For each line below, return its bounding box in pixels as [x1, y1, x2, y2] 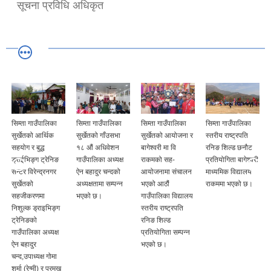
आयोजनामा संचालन [141, 168, 192, 177]
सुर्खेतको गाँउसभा [76, 131, 120, 140]
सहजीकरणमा [11, 192, 45, 201]
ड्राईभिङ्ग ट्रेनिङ [11, 155, 59, 165]
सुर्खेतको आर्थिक [11, 131, 54, 140]
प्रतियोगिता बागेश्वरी [206, 155, 258, 165]
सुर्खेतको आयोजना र [141, 131, 193, 140]
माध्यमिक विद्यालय [206, 168, 252, 177]
